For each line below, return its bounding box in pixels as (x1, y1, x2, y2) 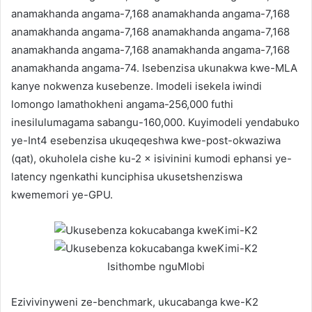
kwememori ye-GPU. (11, 187, 113, 201)
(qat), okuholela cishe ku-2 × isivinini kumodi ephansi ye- (11, 151, 292, 165)
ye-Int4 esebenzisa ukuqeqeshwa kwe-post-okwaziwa (11, 133, 281, 147)
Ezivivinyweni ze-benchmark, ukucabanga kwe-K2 (11, 295, 258, 309)
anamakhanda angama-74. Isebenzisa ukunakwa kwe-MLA (11, 61, 297, 75)
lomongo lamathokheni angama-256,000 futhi (11, 97, 233, 111)
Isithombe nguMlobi (107, 259, 205, 273)
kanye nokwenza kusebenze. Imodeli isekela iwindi (11, 79, 262, 93)
